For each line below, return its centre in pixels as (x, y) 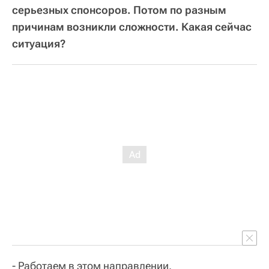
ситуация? (39, 43)
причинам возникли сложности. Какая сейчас (132, 26)
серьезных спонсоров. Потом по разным (119, 10)
